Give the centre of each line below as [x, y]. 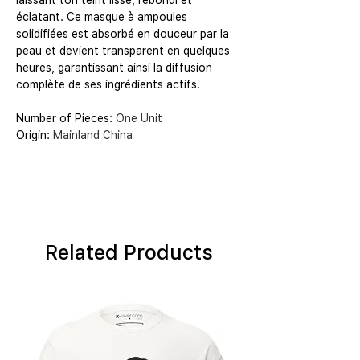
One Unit [139, 119]
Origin [31, 135]
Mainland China [93, 135]
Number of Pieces [63, 119]
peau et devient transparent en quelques [123, 51]
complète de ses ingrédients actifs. [108, 85]
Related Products [129, 253]
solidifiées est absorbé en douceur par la [123, 34]
